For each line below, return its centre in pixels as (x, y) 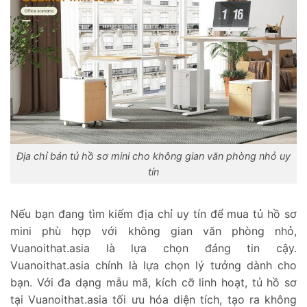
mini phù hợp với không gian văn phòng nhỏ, (153, 231)
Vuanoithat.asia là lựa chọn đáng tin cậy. (153, 248)
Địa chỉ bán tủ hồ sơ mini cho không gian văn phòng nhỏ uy (153, 156)
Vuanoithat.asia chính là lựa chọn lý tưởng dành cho (153, 265)
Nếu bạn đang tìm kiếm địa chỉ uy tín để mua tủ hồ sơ (153, 213)
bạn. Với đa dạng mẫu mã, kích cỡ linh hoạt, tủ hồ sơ (153, 282)
